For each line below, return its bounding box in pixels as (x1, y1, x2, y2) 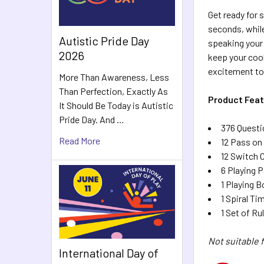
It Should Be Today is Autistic (59, 99, 173, 111)
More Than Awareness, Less (59, 71, 169, 82)
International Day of (59, 246, 159, 260)
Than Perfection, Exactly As (59, 85, 168, 97)
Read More (59, 134, 100, 146)
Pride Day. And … (59, 113, 124, 125)
